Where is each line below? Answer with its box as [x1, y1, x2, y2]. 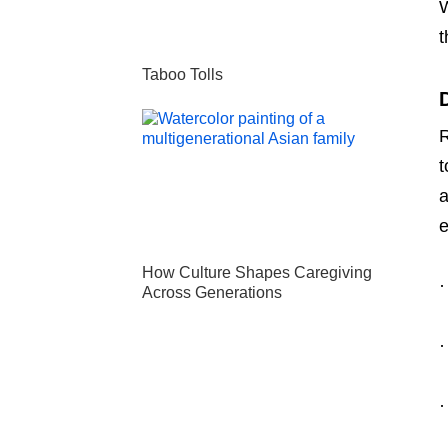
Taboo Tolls [142, 65, 223, 83]
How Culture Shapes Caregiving [142, 264, 372, 282]
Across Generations [142, 284, 282, 302]
